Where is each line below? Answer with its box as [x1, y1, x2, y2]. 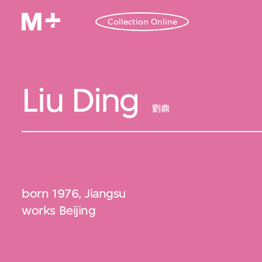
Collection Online [107, 16, 177, 27]
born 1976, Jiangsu [22, 186, 126, 201]
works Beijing [22, 203, 96, 218]
